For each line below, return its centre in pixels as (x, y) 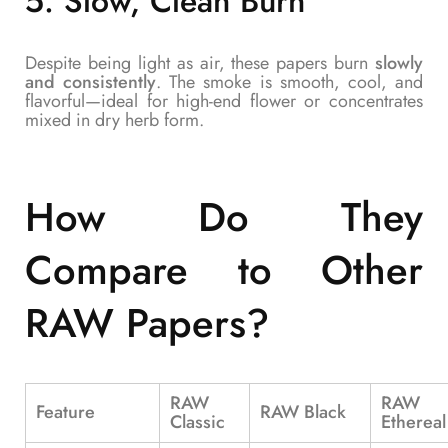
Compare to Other (224, 269)
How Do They (224, 216)
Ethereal (413, 421)
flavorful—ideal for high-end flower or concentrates (224, 100)
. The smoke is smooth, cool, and (290, 81)
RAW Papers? (147, 322)
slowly (399, 62)
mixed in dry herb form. (114, 119)
